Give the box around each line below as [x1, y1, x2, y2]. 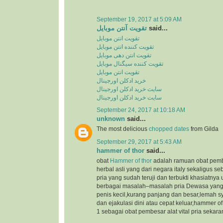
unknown [97, 115, 125, 123]
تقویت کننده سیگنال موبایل [97, 61, 163, 67]
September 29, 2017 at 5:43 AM [97, 138, 182, 145]
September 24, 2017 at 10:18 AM [97, 107, 185, 113]
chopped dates [149, 126, 189, 132]
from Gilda [189, 126, 219, 132]
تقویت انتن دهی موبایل [97, 52, 151, 59]
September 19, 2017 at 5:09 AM [97, 16, 182, 22]
